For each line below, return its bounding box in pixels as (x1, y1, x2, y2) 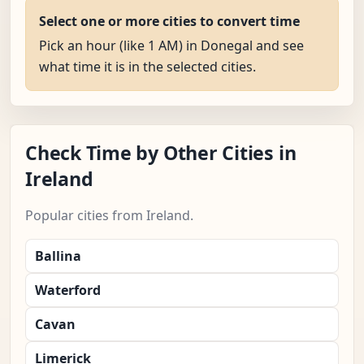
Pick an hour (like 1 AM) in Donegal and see (39, 37, 304, 55)
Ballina (35, 247, 81, 266)
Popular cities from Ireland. (25, 206, 193, 225)
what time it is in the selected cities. (39, 58, 256, 76)
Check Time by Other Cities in (25, 140, 297, 167)
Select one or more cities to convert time (39, 12, 300, 31)
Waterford (35, 281, 101, 300)
